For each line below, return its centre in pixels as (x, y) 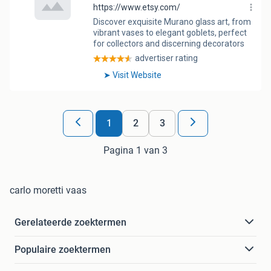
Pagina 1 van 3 (135, 150)
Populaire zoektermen (63, 249)
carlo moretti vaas (48, 190)
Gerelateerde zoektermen (70, 222)
